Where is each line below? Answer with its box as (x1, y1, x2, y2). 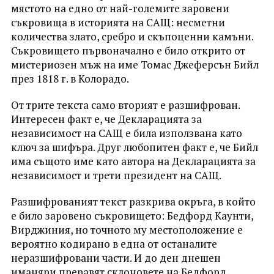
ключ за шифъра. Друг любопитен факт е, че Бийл (10, 139, 258, 154)
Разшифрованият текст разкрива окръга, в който (10, 194, 256, 209)
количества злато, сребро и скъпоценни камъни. (10, 29, 253, 43)
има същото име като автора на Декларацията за (10, 154, 256, 168)
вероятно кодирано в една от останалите (10, 236, 217, 251)
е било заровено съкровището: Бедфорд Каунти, (10, 208, 253, 223)
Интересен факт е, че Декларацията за (10, 111, 202, 126)
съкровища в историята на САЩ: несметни (10, 15, 225, 29)
